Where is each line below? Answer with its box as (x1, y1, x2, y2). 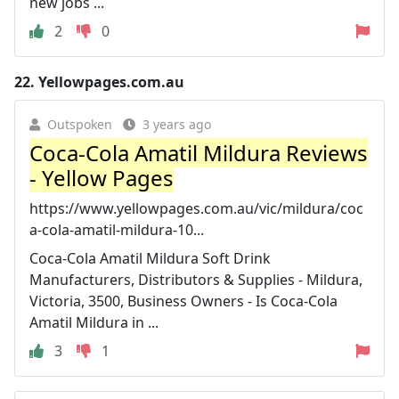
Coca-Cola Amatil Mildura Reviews (29, 137, 368, 167)
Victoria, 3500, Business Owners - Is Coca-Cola (29, 290, 338, 311)
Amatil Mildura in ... (29, 312, 159, 332)
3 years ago (142, 115, 211, 133)
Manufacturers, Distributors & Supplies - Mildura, (29, 269, 362, 289)
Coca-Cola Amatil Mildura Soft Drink (29, 248, 271, 268)
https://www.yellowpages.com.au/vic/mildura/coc (29, 198, 363, 218)
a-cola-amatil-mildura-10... (29, 219, 204, 240)
